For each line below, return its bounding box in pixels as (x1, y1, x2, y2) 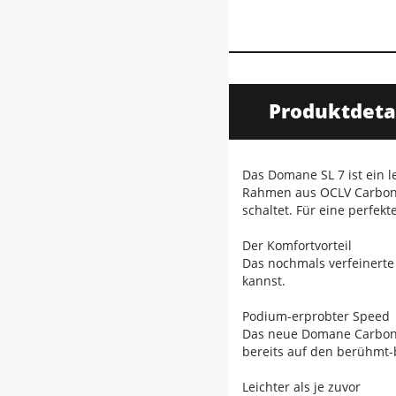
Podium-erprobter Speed (242, 308, 390, 325)
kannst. (242, 272, 286, 290)
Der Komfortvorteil (242, 237, 352, 255)
